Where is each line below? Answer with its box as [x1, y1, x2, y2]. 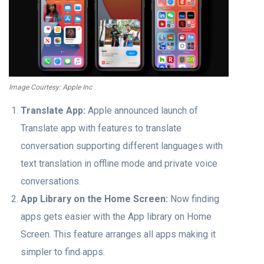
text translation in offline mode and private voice [21, 157, 217, 169]
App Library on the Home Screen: [21, 193, 168, 204]
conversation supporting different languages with [21, 140, 223, 151]
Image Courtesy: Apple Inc [9, 82, 92, 91]
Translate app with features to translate [21, 122, 181, 134]
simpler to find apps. [21, 246, 105, 258]
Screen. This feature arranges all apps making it [21, 228, 216, 240]
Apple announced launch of [85, 104, 198, 116]
